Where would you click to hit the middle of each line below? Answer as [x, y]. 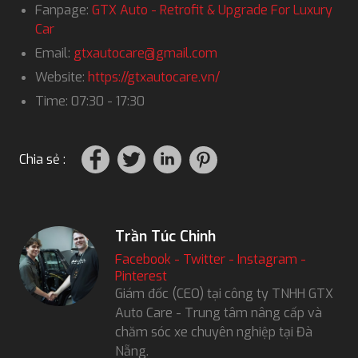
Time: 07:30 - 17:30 [90, 101]
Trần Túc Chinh [165, 236]
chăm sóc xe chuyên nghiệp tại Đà [214, 332]
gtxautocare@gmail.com [145, 53]
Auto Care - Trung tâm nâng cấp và [219, 312]
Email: [54, 53]
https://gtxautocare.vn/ [154, 77]
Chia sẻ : [42, 159]
